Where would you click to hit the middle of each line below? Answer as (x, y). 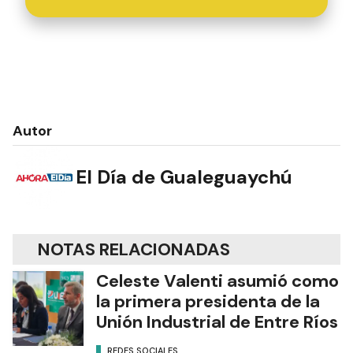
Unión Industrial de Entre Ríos (217, 321)
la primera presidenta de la (208, 301)
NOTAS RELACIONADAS (134, 249)
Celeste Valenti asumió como (217, 281)
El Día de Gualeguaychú (184, 177)
